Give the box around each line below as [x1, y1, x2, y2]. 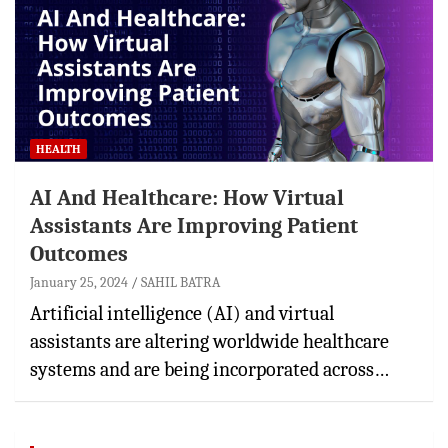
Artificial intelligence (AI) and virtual [30, 301, 334, 325]
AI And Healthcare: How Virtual [30, 184, 344, 211]
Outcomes [30, 240, 128, 267]
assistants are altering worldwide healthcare [30, 329, 389, 353]
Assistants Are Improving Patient [30, 212, 358, 239]
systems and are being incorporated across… [30, 357, 389, 381]
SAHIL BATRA [141, 273, 220, 291]
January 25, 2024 [30, 273, 128, 291]
